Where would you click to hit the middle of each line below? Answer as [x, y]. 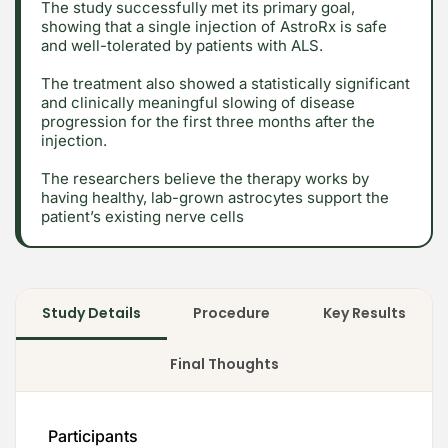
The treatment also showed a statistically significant [225, 83]
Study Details [92, 312]
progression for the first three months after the [208, 121]
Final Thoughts [224, 363]
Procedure [232, 312]
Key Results [364, 312]
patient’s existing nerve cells [142, 216]
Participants [93, 435]
